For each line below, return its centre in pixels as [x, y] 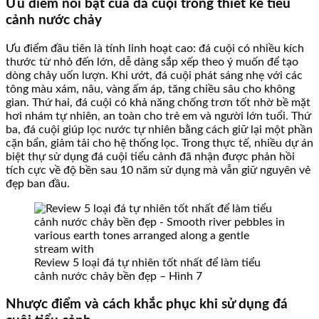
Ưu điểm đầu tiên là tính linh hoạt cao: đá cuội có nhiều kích [155, 48]
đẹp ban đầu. [38, 183]
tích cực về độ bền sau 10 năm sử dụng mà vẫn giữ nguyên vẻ [158, 170]
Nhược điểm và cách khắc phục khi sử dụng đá [147, 305]
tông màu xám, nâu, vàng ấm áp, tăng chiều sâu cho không [150, 89]
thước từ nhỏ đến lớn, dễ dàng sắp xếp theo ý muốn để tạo [152, 62]
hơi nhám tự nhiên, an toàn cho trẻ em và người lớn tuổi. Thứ [158, 116]
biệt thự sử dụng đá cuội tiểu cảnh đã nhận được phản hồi [150, 156]
